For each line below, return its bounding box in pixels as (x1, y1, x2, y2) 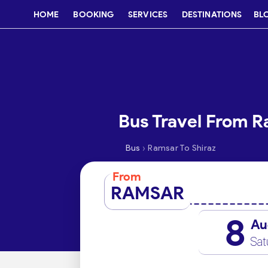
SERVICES (128, 9, 167, 20)
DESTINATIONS (181, 9, 242, 20)
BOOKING (73, 9, 114, 20)
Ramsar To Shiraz (148, 143, 217, 153)
